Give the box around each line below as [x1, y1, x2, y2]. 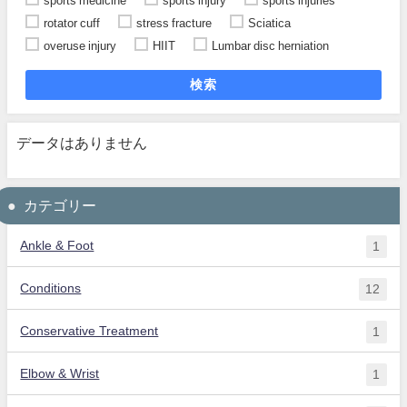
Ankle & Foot [20, 238, 94, 252]
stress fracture [136, 17, 212, 29]
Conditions [20, 281, 82, 294]
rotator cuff [44, 17, 100, 29]
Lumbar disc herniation [212, 40, 329, 52]
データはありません [16, 135, 147, 150]
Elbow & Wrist [20, 366, 100, 380]
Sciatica [248, 17, 291, 29]
